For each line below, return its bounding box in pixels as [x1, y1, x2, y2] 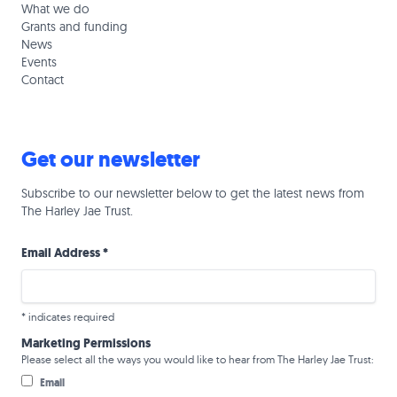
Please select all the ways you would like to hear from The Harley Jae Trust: [21, 353, 374, 367]
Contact [21, 72, 64, 89]
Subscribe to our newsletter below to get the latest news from [21, 185, 364, 202]
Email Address [21, 245, 103, 262]
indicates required [26, 310, 114, 324]
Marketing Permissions [21, 335, 151, 353]
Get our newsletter [21, 145, 200, 175]
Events [21, 54, 57, 71]
